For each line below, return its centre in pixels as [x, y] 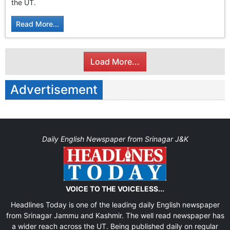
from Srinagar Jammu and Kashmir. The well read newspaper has [115, 215]
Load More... [115, 61]
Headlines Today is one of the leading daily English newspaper [115, 204]
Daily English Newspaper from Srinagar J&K [115, 139]
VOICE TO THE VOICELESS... [115, 188]
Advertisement [54, 89]
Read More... [38, 24]
